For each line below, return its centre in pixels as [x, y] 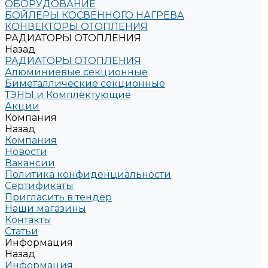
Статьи [22, 231]
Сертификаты [39, 186]
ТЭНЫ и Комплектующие [68, 95]
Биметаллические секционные [85, 83]
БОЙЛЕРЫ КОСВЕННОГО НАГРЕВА [95, 15]
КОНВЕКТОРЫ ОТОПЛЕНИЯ [76, 27]
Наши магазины [45, 208]
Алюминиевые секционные [76, 72]
